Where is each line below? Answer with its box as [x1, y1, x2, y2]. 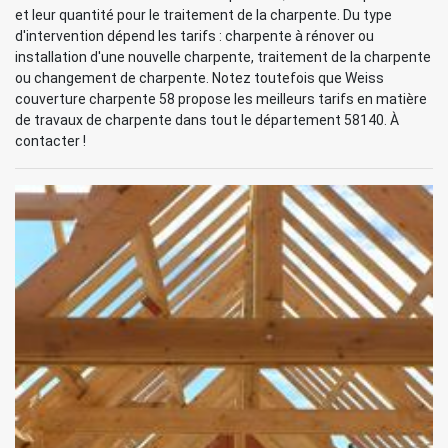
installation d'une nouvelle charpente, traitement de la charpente [15, 48, 431, 65]
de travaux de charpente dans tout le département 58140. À [15, 111, 399, 128]
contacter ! [15, 132, 86, 149]
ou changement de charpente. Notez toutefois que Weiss [15, 69, 384, 86]
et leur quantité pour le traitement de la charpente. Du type [15, 6, 392, 23]
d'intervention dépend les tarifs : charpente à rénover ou [15, 27, 374, 44]
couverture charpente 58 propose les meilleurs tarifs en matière [15, 90, 427, 107]
